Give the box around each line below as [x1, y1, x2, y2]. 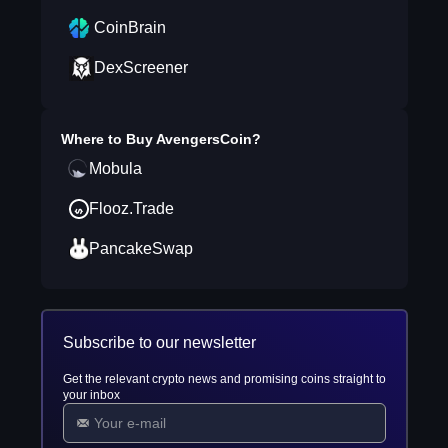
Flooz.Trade [88, 200, 174, 217]
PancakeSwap [88, 240, 193, 257]
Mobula [88, 160, 142, 177]
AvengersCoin [155, 131, 252, 147]
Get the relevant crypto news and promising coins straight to [62, 372, 386, 386]
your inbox [62, 388, 120, 402]
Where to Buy [60, 131, 156, 147]
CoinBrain [93, 19, 166, 36]
